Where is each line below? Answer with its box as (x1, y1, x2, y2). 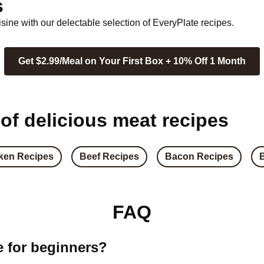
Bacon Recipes (165, 151, 233, 161)
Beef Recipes (80, 151, 139, 161)
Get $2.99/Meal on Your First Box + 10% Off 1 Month (18, 56, 246, 66)
